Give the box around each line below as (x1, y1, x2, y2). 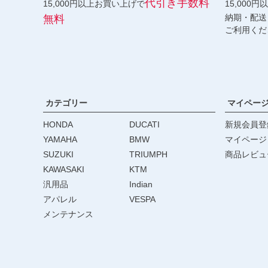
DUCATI (129, 119, 160, 129)
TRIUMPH (129, 149, 167, 159)
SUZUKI (43, 149, 74, 159)
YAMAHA (43, 134, 77, 144)
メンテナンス (43, 209, 93, 219)
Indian (129, 179, 153, 189)
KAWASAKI (43, 164, 84, 174)
